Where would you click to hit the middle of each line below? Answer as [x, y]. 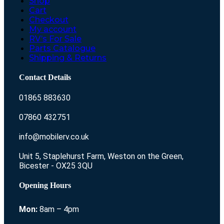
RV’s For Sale [55, 38]
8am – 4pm [58, 209]
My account [53, 29]
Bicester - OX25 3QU [56, 165]
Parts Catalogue [62, 48]
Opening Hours [45, 185]
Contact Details [45, 77]
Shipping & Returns [68, 57]
